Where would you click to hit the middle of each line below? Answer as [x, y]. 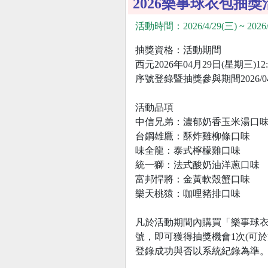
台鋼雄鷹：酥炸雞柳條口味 [193, 136]
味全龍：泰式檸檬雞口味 [188, 150]
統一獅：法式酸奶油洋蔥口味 [197, 165]
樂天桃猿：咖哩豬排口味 [188, 193]
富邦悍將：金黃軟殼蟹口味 [193, 179]
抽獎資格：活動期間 [178, 50]
